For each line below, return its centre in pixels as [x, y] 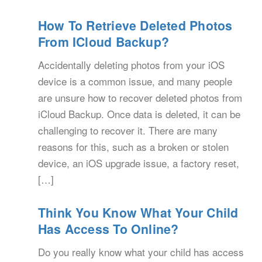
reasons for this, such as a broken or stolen [133, 147]
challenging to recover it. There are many [128, 130]
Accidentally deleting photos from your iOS [131, 65]
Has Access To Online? [108, 229]
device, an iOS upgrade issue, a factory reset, [139, 163]
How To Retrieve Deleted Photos [135, 26]
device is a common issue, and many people [135, 81]
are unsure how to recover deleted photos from [140, 98]
